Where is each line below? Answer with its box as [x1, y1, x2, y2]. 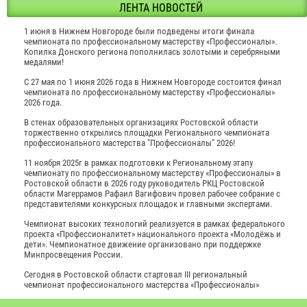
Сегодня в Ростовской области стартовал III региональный [24, 269, 247, 280]
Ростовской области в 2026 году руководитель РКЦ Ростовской [24, 177, 265, 188]
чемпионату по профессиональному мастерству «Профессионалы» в [24, 167, 281, 178]
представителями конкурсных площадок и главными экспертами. [24, 198, 272, 209]
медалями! [24, 56, 64, 67]
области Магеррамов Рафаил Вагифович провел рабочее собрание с [24, 188, 280, 199]
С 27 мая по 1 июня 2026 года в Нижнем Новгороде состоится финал [24, 76, 282, 87]
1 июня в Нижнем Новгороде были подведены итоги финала [24, 25, 254, 36]
